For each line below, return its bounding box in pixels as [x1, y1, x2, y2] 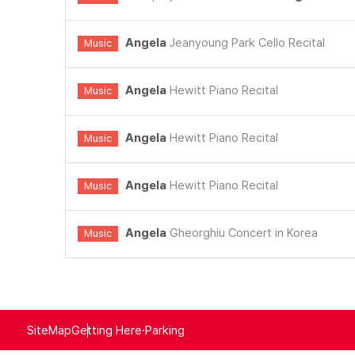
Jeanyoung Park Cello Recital [166, 36, 326, 50]
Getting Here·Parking [71, 323, 185, 338]
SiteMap [26, 323, 71, 338]
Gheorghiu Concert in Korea [166, 226, 319, 240]
